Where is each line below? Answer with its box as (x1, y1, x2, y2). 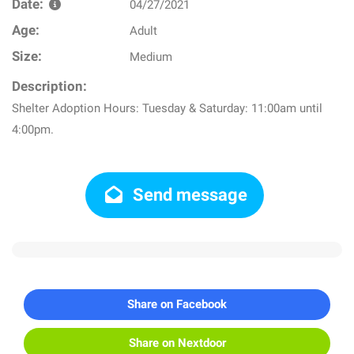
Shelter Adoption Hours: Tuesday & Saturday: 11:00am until (12, 101, 322, 115)
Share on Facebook (127, 297, 227, 311)
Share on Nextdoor (128, 336, 226, 350)
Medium (130, 50, 173, 64)
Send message (129, 185, 248, 205)
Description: (12, 79, 87, 94)
